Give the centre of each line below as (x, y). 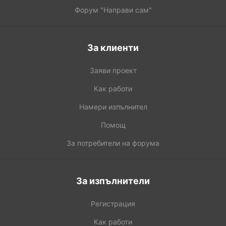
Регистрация (113, 203)
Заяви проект (113, 70)
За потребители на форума (113, 143)
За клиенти (113, 47)
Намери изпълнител (113, 106)
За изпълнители (113, 181)
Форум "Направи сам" (113, 10)
